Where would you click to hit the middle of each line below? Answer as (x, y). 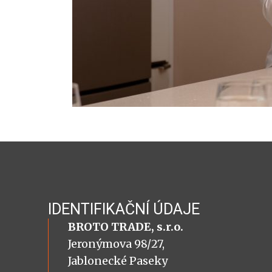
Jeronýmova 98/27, (116, 243)
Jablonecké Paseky (117, 260)
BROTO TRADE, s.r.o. (125, 226)
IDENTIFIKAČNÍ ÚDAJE (124, 209)
